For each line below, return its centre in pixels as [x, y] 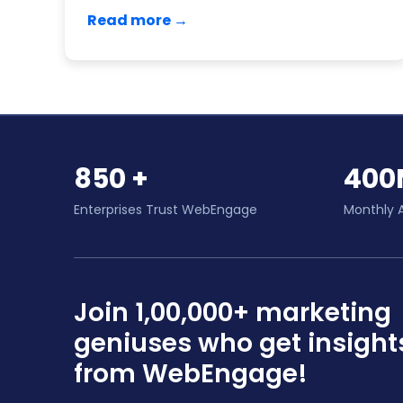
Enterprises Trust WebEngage [166, 210]
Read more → [138, 21]
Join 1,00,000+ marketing [233, 313]
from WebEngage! [191, 374]
